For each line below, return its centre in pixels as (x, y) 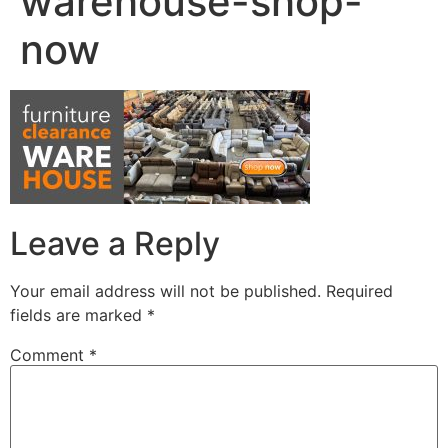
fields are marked (78, 314)
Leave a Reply (115, 243)
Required (359, 290)
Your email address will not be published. (165, 290)
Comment (49, 354)
